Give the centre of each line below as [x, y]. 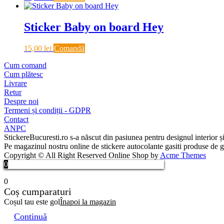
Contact [16, 119]
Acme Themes [183, 155]
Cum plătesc [23, 74]
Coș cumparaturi [38, 191]
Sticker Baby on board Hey [94, 27]
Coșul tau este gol [32, 201]
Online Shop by [134, 155]
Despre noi [21, 101]
